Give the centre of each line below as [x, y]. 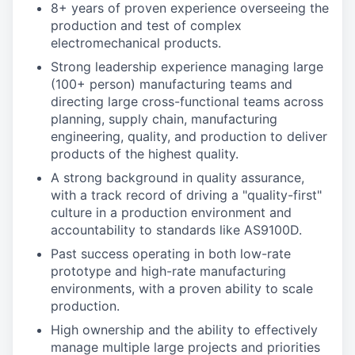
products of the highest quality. [145, 154]
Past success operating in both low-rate [171, 254]
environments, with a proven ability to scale [182, 288]
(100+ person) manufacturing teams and [172, 84]
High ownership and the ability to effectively [184, 330]
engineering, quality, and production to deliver [189, 136]
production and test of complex [146, 25]
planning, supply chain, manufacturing [164, 119]
